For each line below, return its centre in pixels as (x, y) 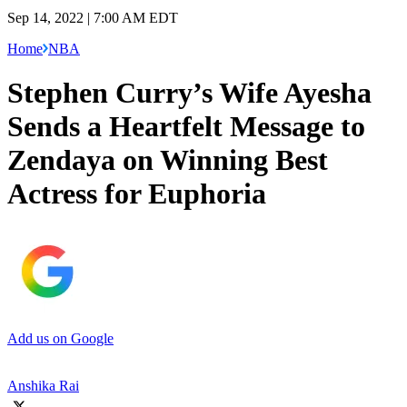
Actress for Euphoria (137, 194)
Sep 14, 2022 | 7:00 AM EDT (93, 17)
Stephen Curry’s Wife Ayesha (189, 93)
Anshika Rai (43, 385)
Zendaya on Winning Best (168, 160)
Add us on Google (60, 338)
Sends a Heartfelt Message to (186, 127)
